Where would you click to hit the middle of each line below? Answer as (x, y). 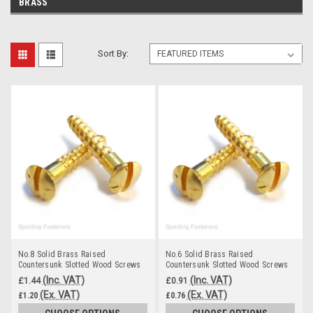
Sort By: (114, 53)
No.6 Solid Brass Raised (209, 254)
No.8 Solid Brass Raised (62, 254)
